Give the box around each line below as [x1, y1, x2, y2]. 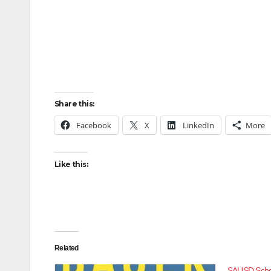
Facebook [76, 120, 111, 131]
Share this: [54, 99, 94, 108]
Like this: [54, 160, 88, 169]
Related [54, 244, 79, 252]
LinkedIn [183, 120, 214, 131]
